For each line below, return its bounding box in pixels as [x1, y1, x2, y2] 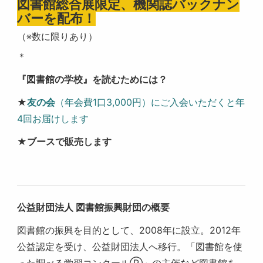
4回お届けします [17, 112, 89, 124]
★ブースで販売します [17, 135, 112, 147]
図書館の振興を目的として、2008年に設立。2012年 [17, 224, 241, 236]
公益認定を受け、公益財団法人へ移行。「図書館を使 [17, 240, 243, 252]
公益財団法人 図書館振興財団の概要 [17, 201, 170, 213]
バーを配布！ [17, 10, 96, 26]
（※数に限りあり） [17, 30, 98, 42]
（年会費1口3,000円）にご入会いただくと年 [55, 96, 245, 108]
